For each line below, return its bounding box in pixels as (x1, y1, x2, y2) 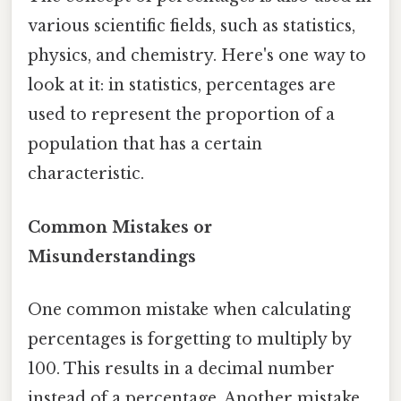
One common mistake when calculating (28, 299, 351, 320)
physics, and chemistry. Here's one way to (28, 46, 366, 66)
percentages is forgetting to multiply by (28, 328, 351, 349)
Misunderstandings (28, 246, 196, 267)
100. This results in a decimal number (28, 358, 335, 379)
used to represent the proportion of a (28, 105, 335, 125)
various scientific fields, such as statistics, (28, 16, 355, 37)
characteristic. (28, 164, 144, 184)
